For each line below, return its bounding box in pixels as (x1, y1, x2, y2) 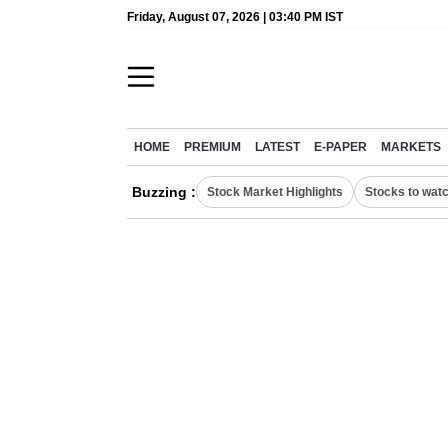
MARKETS (381, 141, 441, 153)
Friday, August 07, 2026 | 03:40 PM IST (127, 10, 343, 24)
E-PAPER (314, 141, 367, 153)
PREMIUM (184, 141, 241, 153)
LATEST (255, 141, 300, 153)
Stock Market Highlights (207, 185, 343, 199)
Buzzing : (132, 184, 196, 200)
